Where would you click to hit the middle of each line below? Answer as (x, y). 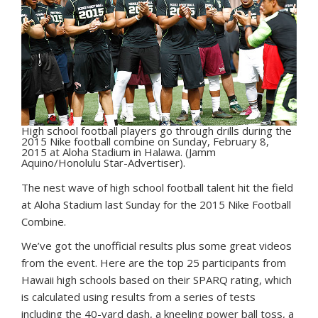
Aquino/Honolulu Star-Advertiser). (103, 163)
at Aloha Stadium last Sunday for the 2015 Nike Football (156, 205)
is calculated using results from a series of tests (138, 297)
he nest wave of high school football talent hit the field (161, 188)
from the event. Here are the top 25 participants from (154, 263)
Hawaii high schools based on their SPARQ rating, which (157, 280)
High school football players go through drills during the (157, 131)
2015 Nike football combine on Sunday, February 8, (145, 142)
